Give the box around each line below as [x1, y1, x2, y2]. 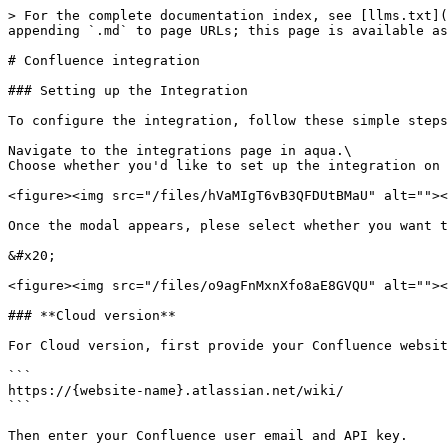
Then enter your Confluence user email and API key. [8, 428, 408, 443]
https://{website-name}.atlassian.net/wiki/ [8, 383, 344, 398]
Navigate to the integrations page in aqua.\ [8, 143, 352, 158]
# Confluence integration [8, 53, 200, 68]
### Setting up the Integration [8, 83, 248, 98]
